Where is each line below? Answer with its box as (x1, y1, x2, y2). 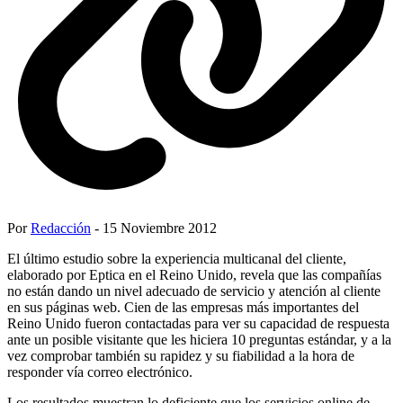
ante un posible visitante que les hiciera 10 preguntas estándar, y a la (7, 331, 391, 347)
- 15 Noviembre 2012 (91, 219, 217, 236)
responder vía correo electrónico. (7, 363, 193, 380)
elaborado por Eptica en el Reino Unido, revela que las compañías (7, 266, 381, 282)
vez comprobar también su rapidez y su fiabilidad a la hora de (7, 347, 354, 363)
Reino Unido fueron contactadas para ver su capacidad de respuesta (7, 315, 390, 331)
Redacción (31, 219, 91, 236)
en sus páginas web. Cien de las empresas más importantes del (7, 299, 359, 315)
